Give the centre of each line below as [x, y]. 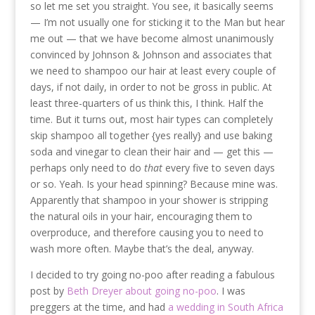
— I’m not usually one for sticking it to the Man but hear [157, 22]
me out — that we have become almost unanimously [152, 38]
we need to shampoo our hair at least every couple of [153, 71]
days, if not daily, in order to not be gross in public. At [151, 87]
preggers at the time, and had [99, 307]
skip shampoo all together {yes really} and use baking [151, 135]
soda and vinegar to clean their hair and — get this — [152, 152]
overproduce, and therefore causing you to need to [147, 232]
